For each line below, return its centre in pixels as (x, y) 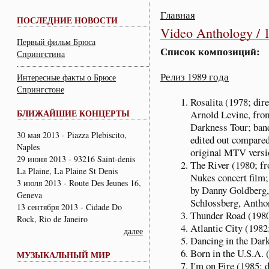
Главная (178, 14)
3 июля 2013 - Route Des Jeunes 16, (79, 183)
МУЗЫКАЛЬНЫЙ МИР (64, 255)
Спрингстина (41, 53)
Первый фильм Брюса (56, 41)
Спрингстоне (41, 89)
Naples (28, 147)
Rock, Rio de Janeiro (63, 219)
